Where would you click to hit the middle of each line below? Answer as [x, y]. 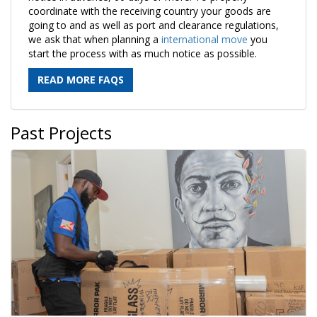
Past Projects [61, 132]
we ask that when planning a [95, 39]
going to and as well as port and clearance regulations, [154, 25]
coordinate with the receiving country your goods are [150, 11]
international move [204, 39]
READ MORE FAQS [81, 79]
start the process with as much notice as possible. [143, 53]
